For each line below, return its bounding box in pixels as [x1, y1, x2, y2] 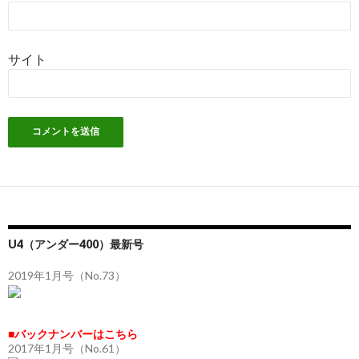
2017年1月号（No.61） [8, 341, 126, 355]
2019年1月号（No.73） [8, 268, 126, 283]
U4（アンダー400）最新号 [8, 237, 143, 252]
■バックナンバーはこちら [8, 326, 138, 341]
